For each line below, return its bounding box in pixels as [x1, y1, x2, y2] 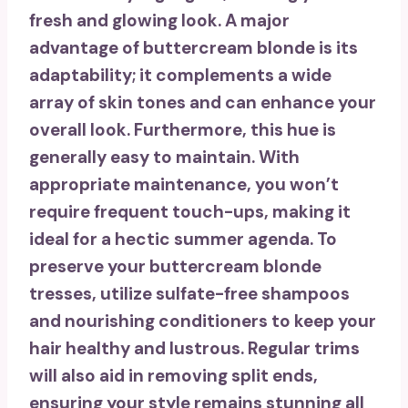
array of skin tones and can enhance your [29, 91, 376, 115]
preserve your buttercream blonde [29, 255, 321, 279]
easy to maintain [110, 146, 251, 169]
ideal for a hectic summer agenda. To [29, 228, 337, 251]
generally [29, 146, 110, 169]
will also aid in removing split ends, [29, 364, 318, 388]
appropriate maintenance [29, 173, 247, 197]
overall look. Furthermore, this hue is [29, 118, 336, 142]
